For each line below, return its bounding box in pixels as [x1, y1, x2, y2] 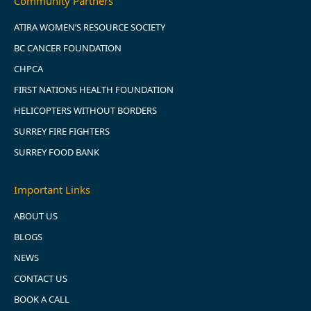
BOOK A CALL [14, 293, 69, 306]
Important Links [14, 183, 90, 197]
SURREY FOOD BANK [14, 146, 99, 159]
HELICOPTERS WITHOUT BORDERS [14, 104, 157, 117]
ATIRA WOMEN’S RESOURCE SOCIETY [14, 21, 167, 34]
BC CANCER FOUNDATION [14, 42, 121, 55]
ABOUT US [14, 210, 58, 223]
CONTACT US [14, 272, 67, 285]
